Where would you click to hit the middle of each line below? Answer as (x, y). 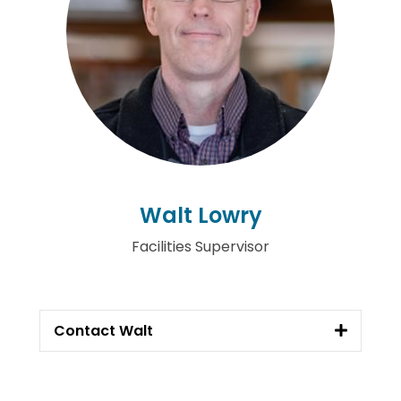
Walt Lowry (200, 215)
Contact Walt (103, 330)
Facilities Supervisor (200, 247)
